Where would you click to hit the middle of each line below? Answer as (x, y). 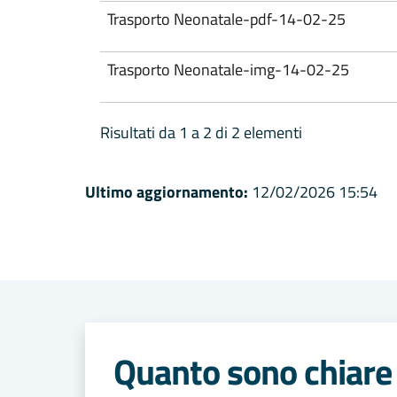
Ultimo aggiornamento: (167, 191)
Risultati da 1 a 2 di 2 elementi (201, 132)
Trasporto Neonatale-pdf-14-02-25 (226, 19)
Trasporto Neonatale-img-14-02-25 (228, 69)
